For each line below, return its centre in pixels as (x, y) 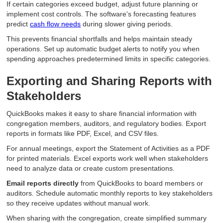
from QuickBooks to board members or (141, 183)
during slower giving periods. (127, 24)
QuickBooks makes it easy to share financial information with (102, 114)
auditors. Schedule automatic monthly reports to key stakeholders (110, 193)
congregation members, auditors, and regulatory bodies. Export (107, 124)
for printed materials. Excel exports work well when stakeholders (108, 159)
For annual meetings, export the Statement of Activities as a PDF (109, 149)
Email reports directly (43, 183)
